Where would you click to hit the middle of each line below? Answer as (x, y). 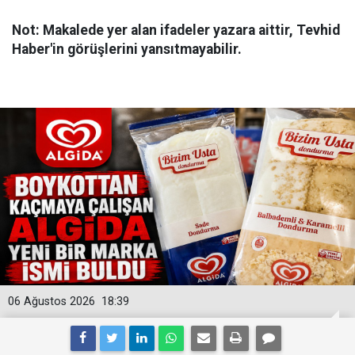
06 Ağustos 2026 (52, 301)
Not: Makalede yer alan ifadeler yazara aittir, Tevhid (176, 30)
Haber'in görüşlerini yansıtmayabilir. (127, 49)
